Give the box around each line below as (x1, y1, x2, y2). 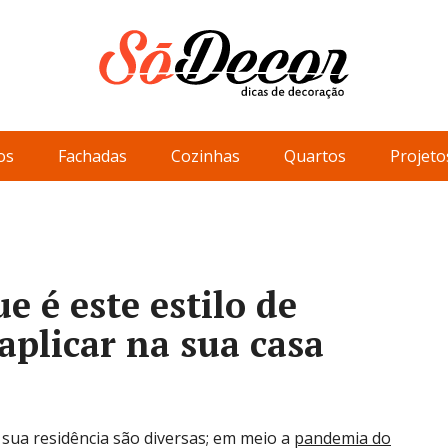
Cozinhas (171, 145, 240, 167)
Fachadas (58, 145, 127, 167)
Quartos (284, 145, 346, 167)
